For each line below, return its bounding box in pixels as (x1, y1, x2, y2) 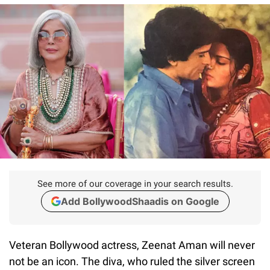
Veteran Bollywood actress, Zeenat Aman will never (9, 238, 255, 251)
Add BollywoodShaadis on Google (60, 195, 219, 207)
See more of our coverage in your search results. (37, 178, 233, 189)
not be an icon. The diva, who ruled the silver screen (9, 254, 255, 268)
